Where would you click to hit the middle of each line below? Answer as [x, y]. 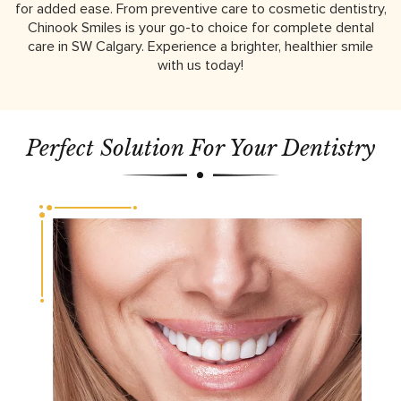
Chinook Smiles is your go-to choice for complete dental [200, 27]
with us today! [200, 65]
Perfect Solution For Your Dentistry [200, 148]
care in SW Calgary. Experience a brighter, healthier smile [200, 46]
